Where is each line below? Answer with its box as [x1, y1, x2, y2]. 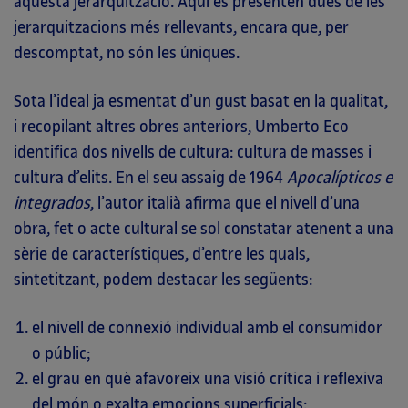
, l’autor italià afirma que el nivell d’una [90, 194, 360, 212]
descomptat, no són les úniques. [14, 44, 240, 62]
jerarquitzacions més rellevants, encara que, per [14, 18, 349, 36]
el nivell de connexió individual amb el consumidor [32, 319, 382, 337]
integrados [14, 194, 90, 212]
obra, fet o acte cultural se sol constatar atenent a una [14, 219, 393, 238]
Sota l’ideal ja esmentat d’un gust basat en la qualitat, [14, 92, 388, 110]
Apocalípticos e [287, 168, 393, 187]
